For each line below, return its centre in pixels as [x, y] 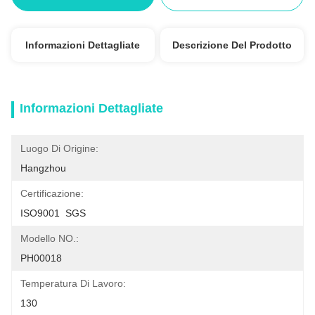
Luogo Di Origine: [59, 148]
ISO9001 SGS [53, 213]
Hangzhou [43, 168]
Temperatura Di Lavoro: [73, 283]
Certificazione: [52, 193]
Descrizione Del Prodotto [232, 45]
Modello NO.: [50, 238]
